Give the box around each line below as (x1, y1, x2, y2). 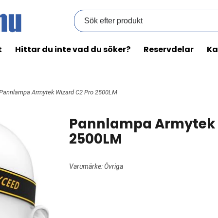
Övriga (104, 162, 123, 170)
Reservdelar (144, 43, 194, 55)
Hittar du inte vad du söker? (15, 43, 130, 55)
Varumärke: (69, 162, 104, 170)
